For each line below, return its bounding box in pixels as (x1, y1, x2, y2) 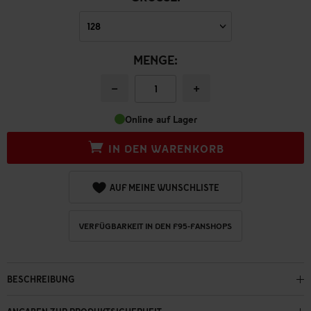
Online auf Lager (124, 112, 197, 125)
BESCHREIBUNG (7, 274, 74, 285)
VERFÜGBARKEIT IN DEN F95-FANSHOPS (79, 220, 232, 231)
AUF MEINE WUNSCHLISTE (110, 182, 219, 194)
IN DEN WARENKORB (108, 141, 224, 155)
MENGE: (133, 52, 178, 67)
